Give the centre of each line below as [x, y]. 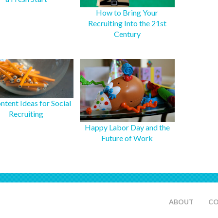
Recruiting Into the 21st [127, 23]
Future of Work [127, 138]
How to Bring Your [127, 12]
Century [127, 34]
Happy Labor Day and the [127, 127]
